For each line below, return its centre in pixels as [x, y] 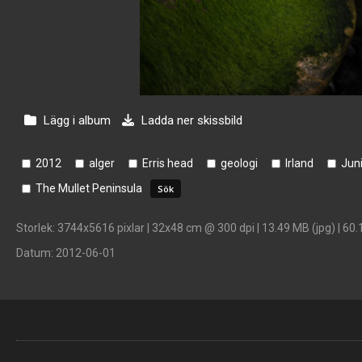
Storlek [34, 228]
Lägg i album [77, 120]
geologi [239, 163]
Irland [299, 163]
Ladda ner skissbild [190, 120]
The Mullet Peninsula [89, 188]
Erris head [168, 163]
